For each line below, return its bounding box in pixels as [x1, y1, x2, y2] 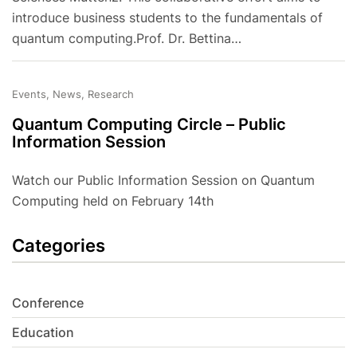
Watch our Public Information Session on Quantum [12, 172, 315, 189]
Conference [12, 295, 84, 312]
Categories [12, 235, 105, 257]
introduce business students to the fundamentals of [12, 10, 323, 26]
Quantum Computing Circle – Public [12, 115, 286, 135]
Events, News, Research [12, 88, 134, 101]
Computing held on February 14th [12, 193, 214, 210]
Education [12, 324, 74, 341]
